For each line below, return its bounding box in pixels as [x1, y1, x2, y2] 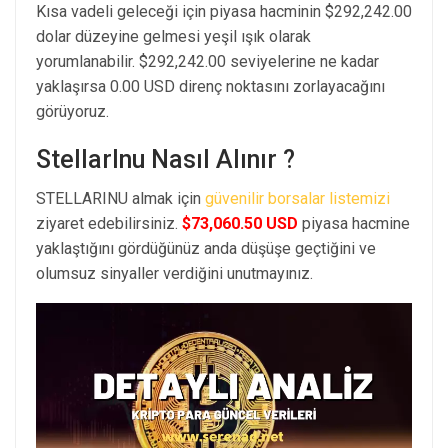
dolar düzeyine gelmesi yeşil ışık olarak [36, 26, 311, 46]
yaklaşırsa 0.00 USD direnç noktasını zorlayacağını [36, 76, 385, 96]
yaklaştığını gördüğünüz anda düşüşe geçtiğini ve [36, 238, 376, 258]
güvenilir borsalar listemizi [205, 188, 390, 208]
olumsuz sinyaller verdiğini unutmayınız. [36, 263, 313, 283]
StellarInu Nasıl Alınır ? [36, 144, 295, 174]
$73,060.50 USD [182, 213, 298, 233]
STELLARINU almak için [36, 188, 205, 208]
